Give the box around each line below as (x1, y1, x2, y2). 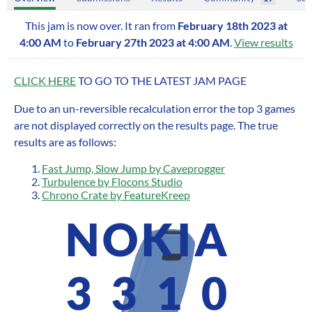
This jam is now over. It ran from (24, 19, 178, 32)
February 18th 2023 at (177, 19, 288, 32)
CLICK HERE (14, 74, 76, 87)
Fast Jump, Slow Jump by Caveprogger (42, 162, 225, 175)
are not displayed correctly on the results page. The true (14, 118, 278, 132)
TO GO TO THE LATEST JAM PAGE (76, 74, 247, 87)
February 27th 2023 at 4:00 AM (75, 36, 230, 49)
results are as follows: (14, 135, 116, 148)
